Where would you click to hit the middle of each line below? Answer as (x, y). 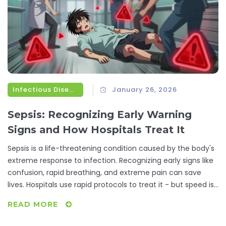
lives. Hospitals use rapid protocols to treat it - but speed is (111, 185)
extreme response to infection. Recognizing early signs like (110, 161)
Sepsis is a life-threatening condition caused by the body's (111, 149)
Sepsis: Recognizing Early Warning (100, 115)
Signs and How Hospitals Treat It (96, 130)
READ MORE (34, 205)
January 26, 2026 (145, 90)
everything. (27, 197)
